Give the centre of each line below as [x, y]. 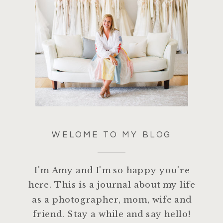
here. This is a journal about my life [112, 185]
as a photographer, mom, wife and [112, 200]
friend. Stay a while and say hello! [112, 214]
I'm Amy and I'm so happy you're [112, 170]
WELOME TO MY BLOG [112, 135]
